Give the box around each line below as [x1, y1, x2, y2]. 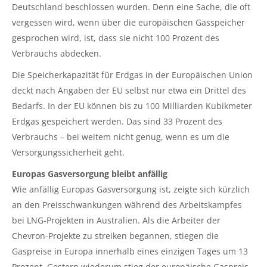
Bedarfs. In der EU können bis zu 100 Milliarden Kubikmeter [12, 100, 252, 112]
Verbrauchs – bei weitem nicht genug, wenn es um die [12, 131, 229, 143]
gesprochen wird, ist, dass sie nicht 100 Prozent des [12, 32, 219, 44]
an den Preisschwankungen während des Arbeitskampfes [12, 199, 242, 211]
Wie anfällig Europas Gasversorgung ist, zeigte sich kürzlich [12, 184, 250, 195]
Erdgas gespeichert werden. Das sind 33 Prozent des [12, 116, 222, 128]
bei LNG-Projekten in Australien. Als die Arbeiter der [12, 215, 221, 226]
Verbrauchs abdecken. [12, 48, 101, 60]
